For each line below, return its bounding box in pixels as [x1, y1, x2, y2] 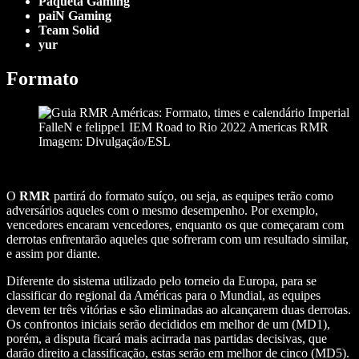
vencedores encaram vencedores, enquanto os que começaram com [6, 217, 344, 232]
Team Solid [38, 22, 99, 37]
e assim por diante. [6, 246, 100, 260]
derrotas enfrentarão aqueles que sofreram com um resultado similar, [6, 232, 349, 246]
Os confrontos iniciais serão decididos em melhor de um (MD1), [6, 317, 330, 331]
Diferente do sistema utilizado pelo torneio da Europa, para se [6, 273, 317, 288]
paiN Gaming [38, 8, 111, 22]
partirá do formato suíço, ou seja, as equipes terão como [50, 188, 333, 203]
